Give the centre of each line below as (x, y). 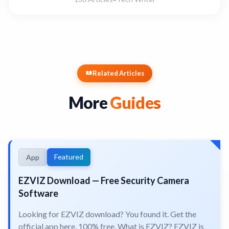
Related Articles (118, 73)
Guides (135, 102)
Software (38, 193)
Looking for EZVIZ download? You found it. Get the (107, 214)
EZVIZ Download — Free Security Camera (104, 180)
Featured (69, 156)
